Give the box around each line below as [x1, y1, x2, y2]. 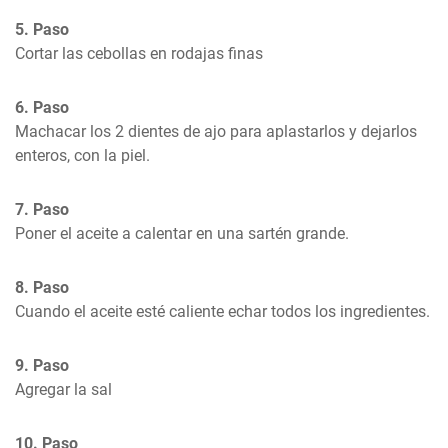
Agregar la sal [15, 380, 112, 399]
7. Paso [15, 200, 69, 219]
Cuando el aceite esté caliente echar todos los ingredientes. [15, 302, 430, 321]
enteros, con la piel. [15, 146, 150, 165]
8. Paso [15, 278, 69, 297]
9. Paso [15, 356, 69, 375]
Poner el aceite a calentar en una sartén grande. [15, 224, 349, 243]
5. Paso [15, 20, 69, 39]
